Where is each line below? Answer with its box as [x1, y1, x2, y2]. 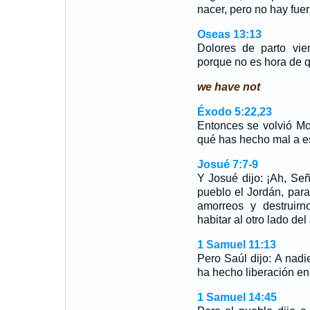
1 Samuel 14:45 [197, 291, 277, 303]
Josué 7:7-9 [197, 158, 258, 170]
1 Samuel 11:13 [197, 239, 276, 250]
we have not [197, 81, 260, 93]
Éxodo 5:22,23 [197, 106, 272, 118]
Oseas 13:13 [197, 28, 262, 40]
